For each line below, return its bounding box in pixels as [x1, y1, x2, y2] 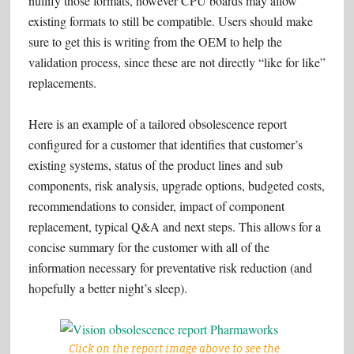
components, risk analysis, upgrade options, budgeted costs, [28, 177, 325, 194]
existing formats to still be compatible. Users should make [28, 13, 313, 29]
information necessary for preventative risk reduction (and [28, 259, 312, 276]
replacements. [28, 74, 96, 91]
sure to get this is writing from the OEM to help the [28, 33, 282, 50]
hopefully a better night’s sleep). [28, 280, 187, 296]
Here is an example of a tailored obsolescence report [28, 115, 287, 132]
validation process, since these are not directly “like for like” [28, 54, 326, 70]
